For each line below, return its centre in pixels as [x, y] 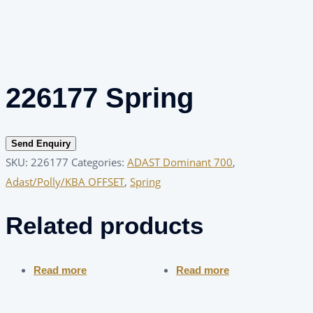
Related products [104, 226]
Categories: [99, 162]
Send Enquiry [41, 144]
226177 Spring [100, 98]
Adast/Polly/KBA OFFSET [65, 182]
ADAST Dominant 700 [180, 162]
